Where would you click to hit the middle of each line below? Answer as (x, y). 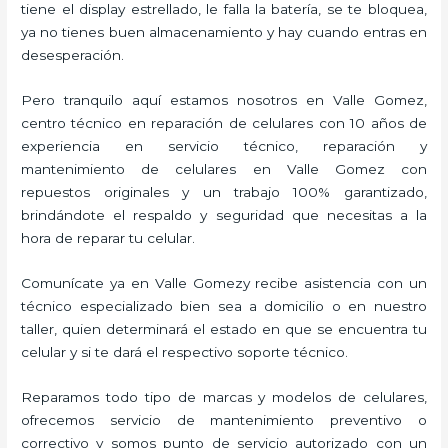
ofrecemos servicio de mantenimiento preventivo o (224, 419)
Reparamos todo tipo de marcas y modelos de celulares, (224, 396)
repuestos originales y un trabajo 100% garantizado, (224, 191)
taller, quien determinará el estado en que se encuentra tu (224, 328)
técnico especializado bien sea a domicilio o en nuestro (224, 305)
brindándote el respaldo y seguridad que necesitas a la (224, 214)
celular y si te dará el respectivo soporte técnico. (185, 351)
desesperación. (73, 54)
